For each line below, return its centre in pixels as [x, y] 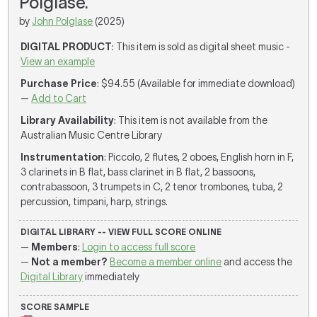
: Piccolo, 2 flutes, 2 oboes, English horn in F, [199, 157]
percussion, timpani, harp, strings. [94, 202]
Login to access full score [139, 247]
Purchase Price [59, 83]
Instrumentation [63, 157]
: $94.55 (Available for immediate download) [196, 83]
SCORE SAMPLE [55, 307]
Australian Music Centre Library [92, 135]
